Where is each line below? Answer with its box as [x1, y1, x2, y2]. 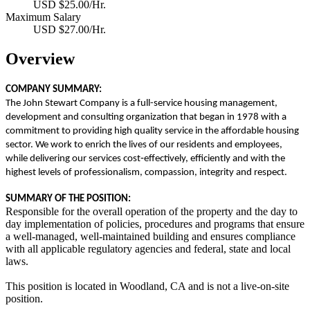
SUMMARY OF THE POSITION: [6, 193, 131, 204]
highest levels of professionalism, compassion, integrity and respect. [6, 167, 287, 178]
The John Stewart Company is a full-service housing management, [6, 98, 277, 109]
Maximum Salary [6, 10, 81, 23]
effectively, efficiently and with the [144, 153, 285, 164]
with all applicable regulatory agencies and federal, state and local [6, 242, 291, 255]
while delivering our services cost [6, 153, 140, 164]
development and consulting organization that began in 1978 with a [6, 111, 286, 122]
